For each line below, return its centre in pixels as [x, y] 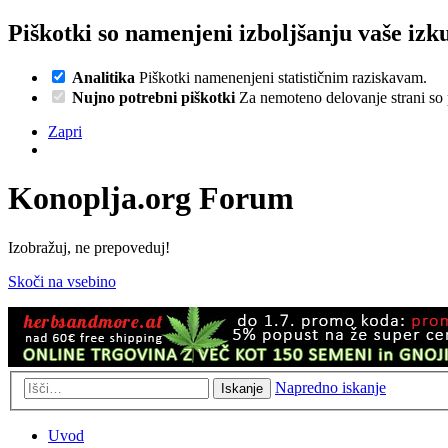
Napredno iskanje [330, 388]
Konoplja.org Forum [151, 198]
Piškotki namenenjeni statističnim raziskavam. [281, 77]
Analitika [103, 77]
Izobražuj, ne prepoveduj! [89, 247]
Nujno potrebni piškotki [153, 97]
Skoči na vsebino [62, 281]
